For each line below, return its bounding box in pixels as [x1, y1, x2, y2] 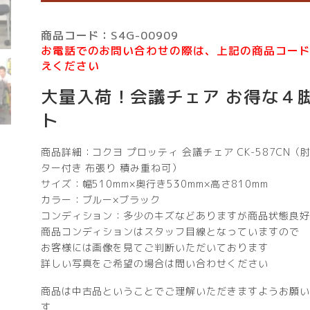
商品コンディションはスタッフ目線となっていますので [40, 224, 300, 238]
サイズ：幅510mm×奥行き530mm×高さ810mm [40, 176, 268, 190]
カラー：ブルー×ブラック [40, 192, 161, 206]
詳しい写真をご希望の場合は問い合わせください [40, 256, 268, 270]
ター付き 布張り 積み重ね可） [40, 161, 183, 174]
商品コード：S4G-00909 [40, 28, 179, 44]
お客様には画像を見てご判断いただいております [40, 240, 268, 254]
